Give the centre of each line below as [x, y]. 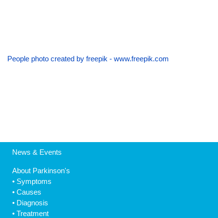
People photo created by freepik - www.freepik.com [88, 58]
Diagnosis [32, 202]
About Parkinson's [41, 170]
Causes [29, 192]
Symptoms [34, 181]
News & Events [37, 152]
